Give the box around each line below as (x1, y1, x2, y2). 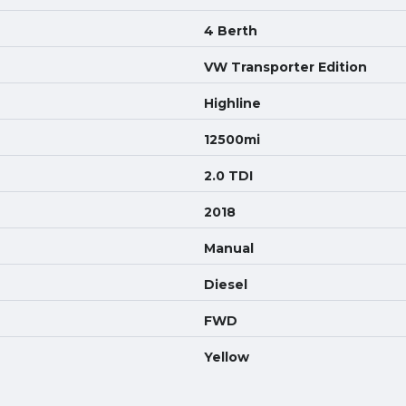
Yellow (204, 349, 249, 365)
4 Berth (204, 23, 257, 39)
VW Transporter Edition (204, 59, 367, 75)
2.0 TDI (204, 168, 253, 184)
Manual (204, 240, 254, 256)
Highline (204, 95, 261, 111)
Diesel (204, 276, 247, 293)
